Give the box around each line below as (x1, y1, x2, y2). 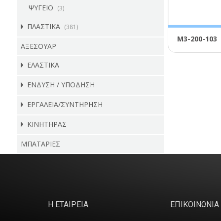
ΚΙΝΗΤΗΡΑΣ (27, 119, 67, 129)
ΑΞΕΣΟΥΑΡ (20, 41, 56, 51)
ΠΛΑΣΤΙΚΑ (27, 22, 60, 31)
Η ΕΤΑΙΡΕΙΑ (48, 199, 89, 209)
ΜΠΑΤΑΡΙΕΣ (20, 139, 60, 148)
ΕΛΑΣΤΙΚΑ (27, 60, 59, 70)
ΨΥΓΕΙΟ (28, 3, 53, 12)
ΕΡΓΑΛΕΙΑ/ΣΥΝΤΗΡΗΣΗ (27, 100, 103, 109)
